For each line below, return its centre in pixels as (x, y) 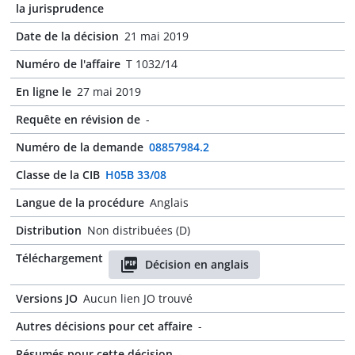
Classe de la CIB (58, 175)
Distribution (49, 230)
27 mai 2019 (109, 92)
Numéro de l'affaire (68, 64)
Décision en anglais (197, 264)
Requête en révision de (78, 119)
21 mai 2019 (157, 36)
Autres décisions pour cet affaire (104, 326)
